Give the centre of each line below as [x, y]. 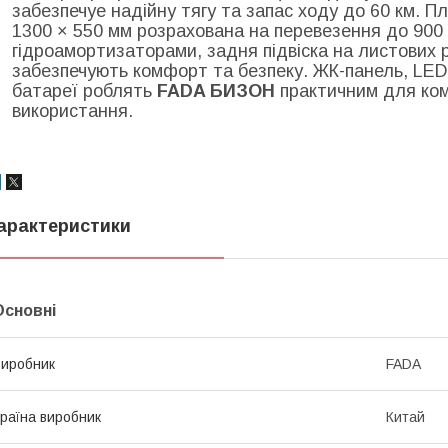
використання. [72, 110]
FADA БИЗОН [216, 90]
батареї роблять [84, 90]
